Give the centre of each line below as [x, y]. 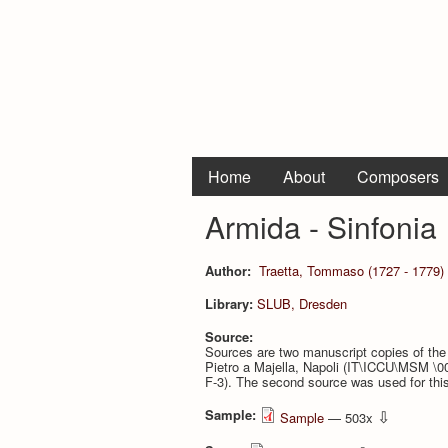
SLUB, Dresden [302, 303]
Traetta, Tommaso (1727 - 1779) [351, 270]
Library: [231, 303]
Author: [230, 270]
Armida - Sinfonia [321, 226]
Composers [398, 176]
